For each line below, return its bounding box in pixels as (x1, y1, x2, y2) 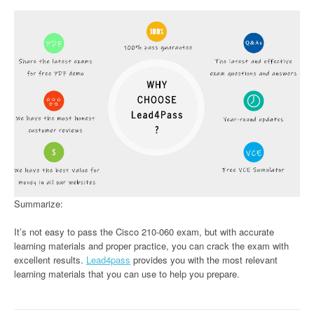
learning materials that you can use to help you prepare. (14, 267, 240, 281)
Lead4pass (86, 253, 130, 267)
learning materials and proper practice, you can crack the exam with (14, 239, 289, 253)
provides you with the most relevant (130, 253, 278, 267)
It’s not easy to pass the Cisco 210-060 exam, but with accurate (14, 225, 274, 239)
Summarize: (14, 197, 63, 211)
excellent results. (14, 253, 86, 267)
